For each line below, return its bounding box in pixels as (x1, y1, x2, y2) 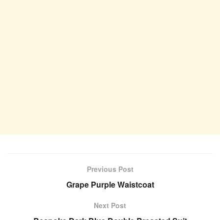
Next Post (94, 200, 126, 210)
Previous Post (86, 164, 134, 174)
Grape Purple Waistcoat (66, 178, 154, 190)
